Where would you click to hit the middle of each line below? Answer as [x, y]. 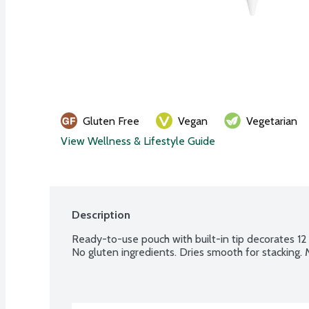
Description [101, 215]
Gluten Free [111, 121]
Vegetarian [272, 121]
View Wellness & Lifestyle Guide [138, 141]
